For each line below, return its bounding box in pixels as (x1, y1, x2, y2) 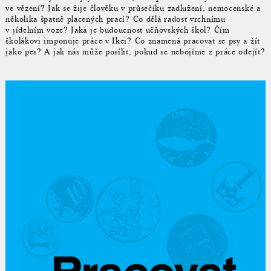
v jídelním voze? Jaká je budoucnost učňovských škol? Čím (5, 24, 230, 35)
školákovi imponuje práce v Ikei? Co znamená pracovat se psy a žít (5, 35, 260, 46)
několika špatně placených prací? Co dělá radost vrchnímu (5, 13, 226, 24)
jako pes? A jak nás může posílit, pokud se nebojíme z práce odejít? (5, 46, 266, 57)
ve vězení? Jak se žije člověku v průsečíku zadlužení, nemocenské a (5, 2, 261, 13)
